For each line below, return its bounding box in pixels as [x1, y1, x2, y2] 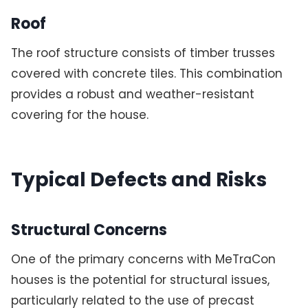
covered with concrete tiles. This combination [10, 65, 283, 82]
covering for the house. [10, 106, 148, 123]
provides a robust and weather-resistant [10, 85, 254, 102]
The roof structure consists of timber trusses [10, 44, 275, 61]
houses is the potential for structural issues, [10, 271, 269, 288]
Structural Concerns [10, 219, 167, 241]
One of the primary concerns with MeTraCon [10, 250, 276, 267]
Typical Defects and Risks [10, 166, 267, 193]
